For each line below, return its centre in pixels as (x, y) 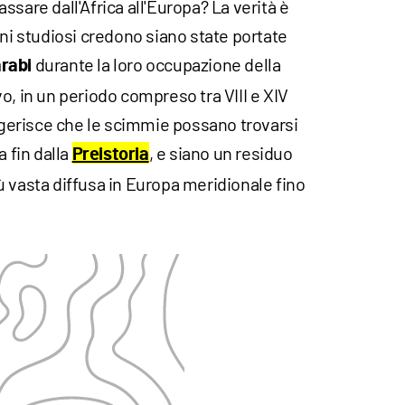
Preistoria (110, 154)
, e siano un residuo (221, 152)
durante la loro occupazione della (156, 64)
